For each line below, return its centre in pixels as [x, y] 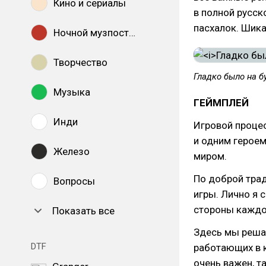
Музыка [72, 92]
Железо [72, 151]
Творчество [80, 62]
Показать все [83, 211]
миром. [210, 156]
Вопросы [74, 181]
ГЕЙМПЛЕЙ [221, 103]
